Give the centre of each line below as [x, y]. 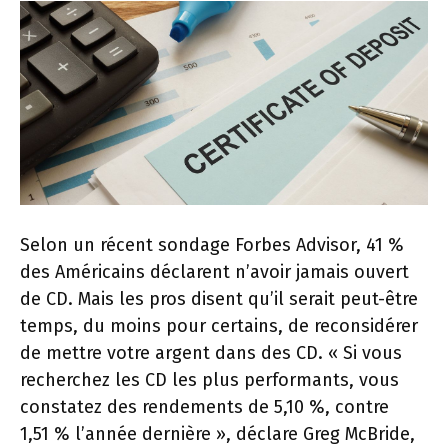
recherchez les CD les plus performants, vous [209, 380]
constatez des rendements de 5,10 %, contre [204, 407]
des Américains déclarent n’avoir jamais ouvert [214, 272]
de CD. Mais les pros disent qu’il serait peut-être [219, 299]
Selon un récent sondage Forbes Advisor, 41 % [212, 245]
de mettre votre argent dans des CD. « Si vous [211, 353]
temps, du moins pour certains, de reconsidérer [219, 326]
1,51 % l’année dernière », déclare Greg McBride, [217, 434]
